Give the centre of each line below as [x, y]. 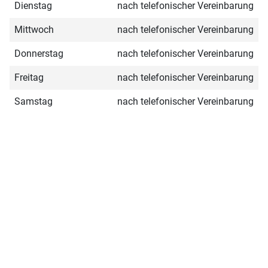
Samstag [33, 101]
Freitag [29, 77]
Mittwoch [34, 29]
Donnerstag [39, 53]
